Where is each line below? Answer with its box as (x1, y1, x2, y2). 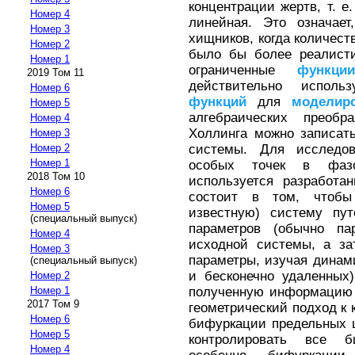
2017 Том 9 (27, 298, 79, 311)
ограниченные (189, 62, 297, 78)
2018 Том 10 (27, 170, 85, 183)
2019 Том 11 (27, 67, 84, 79)
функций (189, 94, 246, 109)
